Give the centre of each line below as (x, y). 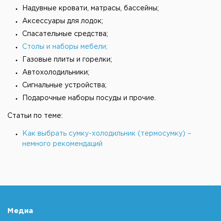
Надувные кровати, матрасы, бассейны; (91, 8)
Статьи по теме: (35, 116)
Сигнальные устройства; (64, 85)
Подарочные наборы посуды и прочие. (89, 98)
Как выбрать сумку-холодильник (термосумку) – (107, 134)
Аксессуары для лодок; (63, 21)
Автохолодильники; (56, 73)
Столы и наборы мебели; (65, 47)
